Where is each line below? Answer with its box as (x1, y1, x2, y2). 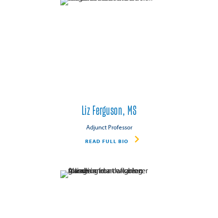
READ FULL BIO (85, 138, 128, 145)
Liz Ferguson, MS (81, 105, 137, 118)
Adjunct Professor (86, 123, 132, 131)
